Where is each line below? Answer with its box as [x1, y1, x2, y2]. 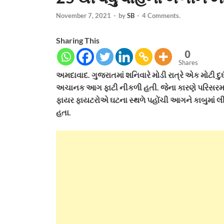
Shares [178, 58, 198, 66]
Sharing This [56, 35, 99, 45]
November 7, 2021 [56, 11, 111, 19]
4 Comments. [142, 11, 180, 19]
